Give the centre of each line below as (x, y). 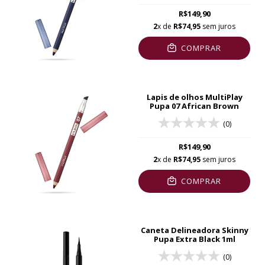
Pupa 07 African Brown (194, 106)
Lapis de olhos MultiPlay (194, 97)
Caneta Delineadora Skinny (194, 230)
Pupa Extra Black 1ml (194, 239)
